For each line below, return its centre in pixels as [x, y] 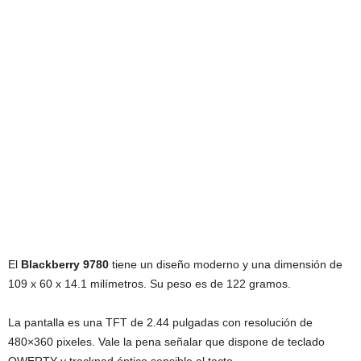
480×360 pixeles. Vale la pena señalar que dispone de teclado [166, 341]
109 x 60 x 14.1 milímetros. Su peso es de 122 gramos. [149, 283]
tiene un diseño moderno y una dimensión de [226, 264]
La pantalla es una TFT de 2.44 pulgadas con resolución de [160, 322]
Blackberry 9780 [65, 264]
